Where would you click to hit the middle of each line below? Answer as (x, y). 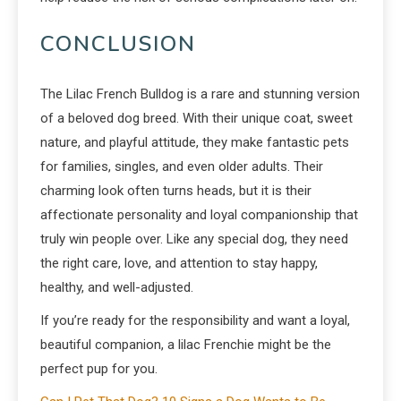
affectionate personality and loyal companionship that (199, 214)
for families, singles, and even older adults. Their (182, 166)
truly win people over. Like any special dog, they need (194, 239)
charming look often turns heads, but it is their (176, 190)
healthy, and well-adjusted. (117, 287)
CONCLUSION (118, 43)
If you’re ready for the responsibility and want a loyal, (195, 320)
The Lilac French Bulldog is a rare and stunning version (200, 94)
